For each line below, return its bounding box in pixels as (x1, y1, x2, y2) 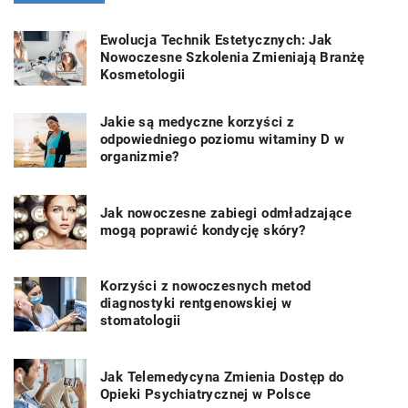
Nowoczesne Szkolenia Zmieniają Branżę (100, 49, 365, 66)
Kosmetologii (100, 66, 186, 84)
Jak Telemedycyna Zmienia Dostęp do (100, 368, 344, 385)
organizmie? (100, 148, 179, 166)
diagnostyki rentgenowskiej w (100, 295, 292, 312)
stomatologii (100, 312, 181, 330)
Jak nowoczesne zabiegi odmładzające (100, 204, 352, 221)
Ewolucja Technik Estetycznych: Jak (100, 32, 332, 49)
